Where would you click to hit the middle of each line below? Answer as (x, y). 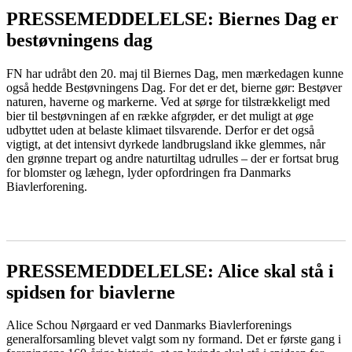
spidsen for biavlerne (91, 292)
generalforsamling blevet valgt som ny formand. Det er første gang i (174, 339)
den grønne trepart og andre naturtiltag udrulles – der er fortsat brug (172, 158)
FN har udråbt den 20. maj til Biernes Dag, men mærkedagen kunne (175, 73)
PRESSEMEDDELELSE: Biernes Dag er (172, 18)
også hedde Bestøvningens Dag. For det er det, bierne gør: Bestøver (174, 87)
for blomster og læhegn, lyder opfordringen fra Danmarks (148, 172)
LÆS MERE (38, 213)
